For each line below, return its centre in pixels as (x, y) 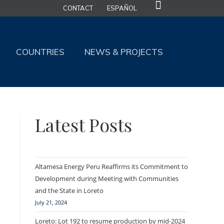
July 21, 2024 (51, 202)
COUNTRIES (40, 51)
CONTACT (78, 8)
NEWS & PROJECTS (124, 51)
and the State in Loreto (69, 190)
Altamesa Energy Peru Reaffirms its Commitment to (111, 166)
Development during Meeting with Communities (107, 178)
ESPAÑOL (122, 8)
